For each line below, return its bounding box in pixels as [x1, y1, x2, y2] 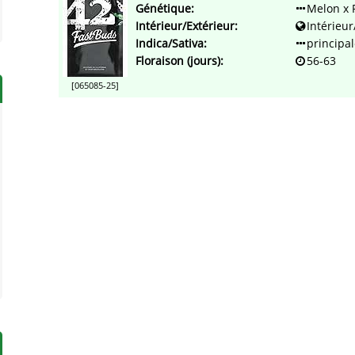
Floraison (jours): [136, 53, 223, 69]
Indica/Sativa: [136, 36, 207, 52]
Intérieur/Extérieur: [136, 18, 238, 34]
